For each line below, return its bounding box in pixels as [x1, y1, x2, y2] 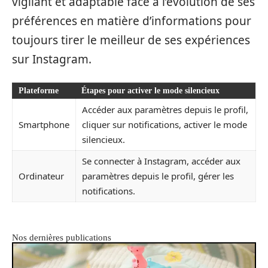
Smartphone [19, 118, 69, 130]
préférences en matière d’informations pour [12, 13, 251, 29]
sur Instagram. [12, 51, 92, 67]
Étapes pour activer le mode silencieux [81, 86, 220, 95]
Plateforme [19, 86, 59, 95]
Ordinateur [19, 169, 64, 182]
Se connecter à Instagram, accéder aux [82, 154, 240, 167]
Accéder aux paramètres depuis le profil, [82, 103, 248, 115]
